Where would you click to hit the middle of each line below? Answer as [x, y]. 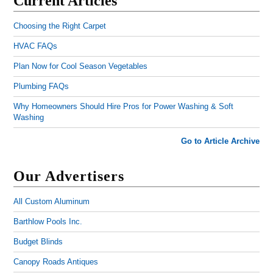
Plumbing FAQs [41, 87]
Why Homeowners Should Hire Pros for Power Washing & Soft [124, 107]
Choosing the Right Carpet [60, 26]
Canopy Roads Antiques [56, 262]
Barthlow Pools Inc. [48, 222]
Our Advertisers [69, 176]
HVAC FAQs [36, 46]
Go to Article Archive [220, 141]
